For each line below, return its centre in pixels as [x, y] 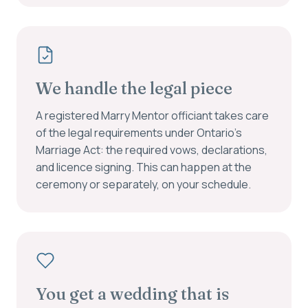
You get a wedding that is [132, 294]
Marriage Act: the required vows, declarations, [152, 150]
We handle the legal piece [134, 88]
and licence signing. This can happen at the [144, 167]
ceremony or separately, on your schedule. [143, 184]
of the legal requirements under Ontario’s [139, 133]
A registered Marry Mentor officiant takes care [152, 115]
